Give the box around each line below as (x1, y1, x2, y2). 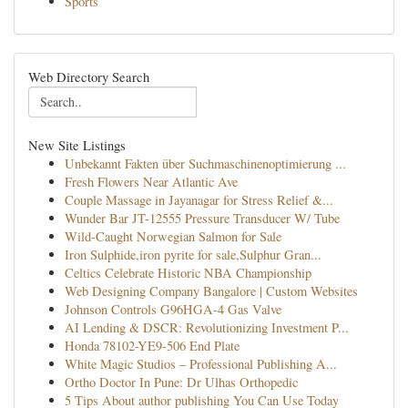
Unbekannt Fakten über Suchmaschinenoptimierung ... (65, 155, 346, 172)
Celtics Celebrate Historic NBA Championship (65, 264, 311, 281)
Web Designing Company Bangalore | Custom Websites (65, 282, 358, 300)
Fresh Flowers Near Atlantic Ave (65, 173, 238, 190)
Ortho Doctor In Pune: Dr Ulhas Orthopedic (65, 373, 298, 391)
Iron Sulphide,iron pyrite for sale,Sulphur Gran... (65, 246, 321, 263)
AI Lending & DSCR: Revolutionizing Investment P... (65, 319, 349, 336)
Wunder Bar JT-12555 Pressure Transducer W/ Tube (65, 209, 340, 227)
